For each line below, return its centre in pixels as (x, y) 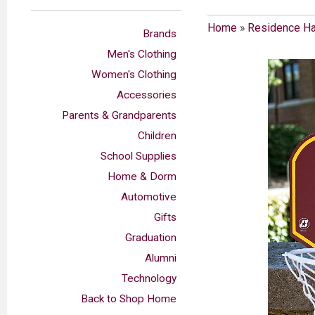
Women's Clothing (134, 74)
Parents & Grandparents (120, 115)
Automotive (149, 197)
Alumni (161, 258)
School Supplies (139, 156)
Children (157, 135)
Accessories (147, 95)
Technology (149, 278)
